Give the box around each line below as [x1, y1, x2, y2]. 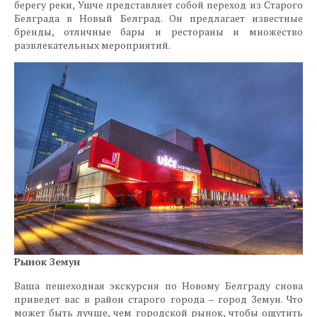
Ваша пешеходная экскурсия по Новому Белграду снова [14, 278, 303, 292]
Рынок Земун [14, 254, 80, 268]
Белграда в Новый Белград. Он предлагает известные [14, 11, 303, 25]
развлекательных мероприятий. [14, 38, 171, 52]
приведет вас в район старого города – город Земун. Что [14, 292, 303, 306]
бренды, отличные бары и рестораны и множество [14, 24, 303, 38]
